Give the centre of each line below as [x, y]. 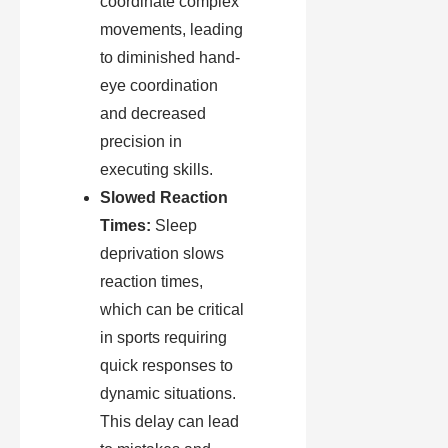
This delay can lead [169, 422]
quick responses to [166, 366]
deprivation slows [162, 254]
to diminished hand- [170, 58]
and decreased [153, 114]
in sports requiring [163, 338]
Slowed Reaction [164, 198]
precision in [141, 142]
